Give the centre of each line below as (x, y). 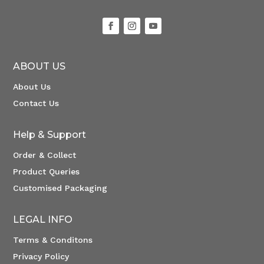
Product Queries (47, 172)
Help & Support (50, 135)
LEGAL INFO (43, 220)
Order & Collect (45, 155)
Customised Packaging (60, 188)
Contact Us (36, 103)
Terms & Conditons (53, 240)
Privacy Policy (41, 257)
